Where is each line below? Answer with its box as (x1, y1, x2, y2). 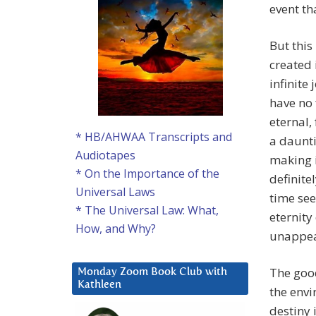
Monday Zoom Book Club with (78, 267, 227, 278)
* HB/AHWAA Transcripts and (75, 129, 232, 145)
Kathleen (78, 279, 121, 291)
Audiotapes (75, 147, 135, 164)
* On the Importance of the (75, 166, 219, 182)
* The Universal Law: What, (75, 202, 219, 219)
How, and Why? (75, 221, 156, 237)
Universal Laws (75, 184, 155, 200)
